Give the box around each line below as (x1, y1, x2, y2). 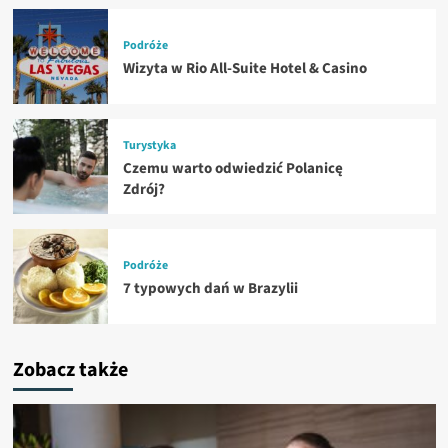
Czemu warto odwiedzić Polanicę (122, 157, 343, 179)
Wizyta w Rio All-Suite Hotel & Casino (122, 58, 367, 80)
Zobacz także (12, 355, 128, 384)
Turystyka (122, 136, 176, 154)
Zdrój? (122, 178, 165, 200)
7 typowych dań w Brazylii (122, 278, 298, 300)
